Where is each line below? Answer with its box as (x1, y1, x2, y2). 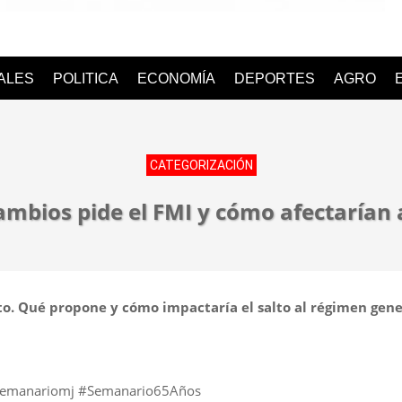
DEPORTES (234, 70, 315, 86)
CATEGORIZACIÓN (149, 158, 253, 172)
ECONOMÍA (137, 70, 215, 86)
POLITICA (53, 70, 118, 86)
